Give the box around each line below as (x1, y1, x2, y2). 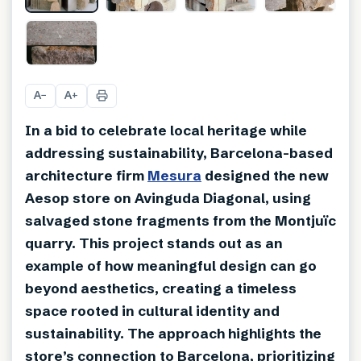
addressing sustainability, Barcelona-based (25, 143, 333, 161)
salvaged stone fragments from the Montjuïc (25, 211, 336, 229)
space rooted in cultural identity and (25, 301, 280, 319)
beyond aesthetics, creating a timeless (25, 279, 297, 297)
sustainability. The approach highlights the (25, 324, 322, 342)
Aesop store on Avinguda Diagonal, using (25, 189, 311, 206)
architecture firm (25, 166, 147, 184)
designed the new (201, 166, 329, 184)
